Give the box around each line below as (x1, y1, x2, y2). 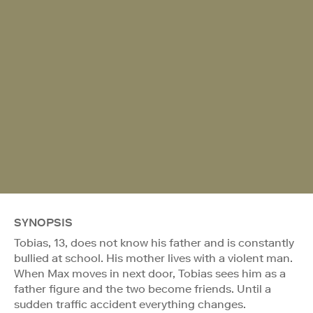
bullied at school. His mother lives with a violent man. (14, 251, 293, 265)
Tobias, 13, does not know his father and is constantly (14, 235, 294, 249)
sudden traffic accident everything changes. (14, 297, 246, 311)
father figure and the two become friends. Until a (14, 282, 271, 296)
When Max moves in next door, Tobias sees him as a (14, 266, 286, 280)
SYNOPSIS (14, 215, 73, 229)
